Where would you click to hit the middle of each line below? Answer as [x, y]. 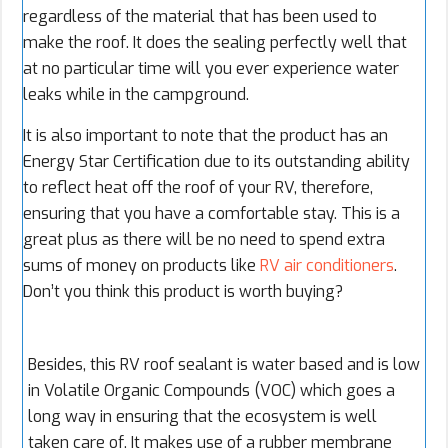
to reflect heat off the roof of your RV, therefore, [198, 188]
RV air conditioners [327, 266]
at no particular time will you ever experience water [211, 69]
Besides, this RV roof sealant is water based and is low [224, 365]
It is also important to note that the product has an [205, 136]
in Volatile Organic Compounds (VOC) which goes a [211, 391]
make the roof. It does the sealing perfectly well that [215, 43]
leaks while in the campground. [136, 95]
